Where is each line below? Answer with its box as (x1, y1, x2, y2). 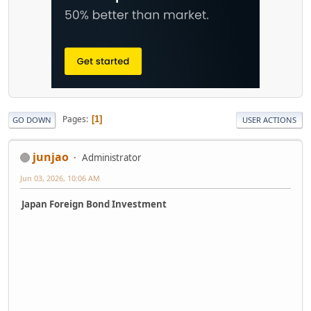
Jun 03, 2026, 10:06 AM (20, 172, 100, 183)
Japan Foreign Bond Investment (22, 197, 167, 210)
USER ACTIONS (242, 114, 296, 125)
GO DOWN (12, 114, 51, 125)
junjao (33, 149, 69, 165)
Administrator (82, 151, 142, 164)
